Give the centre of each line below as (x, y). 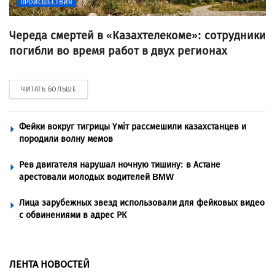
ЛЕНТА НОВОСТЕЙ (49, 265)
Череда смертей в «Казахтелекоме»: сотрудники (137, 36)
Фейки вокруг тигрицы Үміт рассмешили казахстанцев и (133, 127)
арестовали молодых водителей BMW (96, 177)
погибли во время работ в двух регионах (118, 51)
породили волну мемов (66, 139)
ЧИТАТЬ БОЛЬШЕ (49, 90)
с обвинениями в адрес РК (73, 215)
